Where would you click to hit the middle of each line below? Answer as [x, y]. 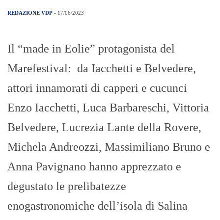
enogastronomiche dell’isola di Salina [97, 206]
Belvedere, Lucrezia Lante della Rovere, [104, 127]
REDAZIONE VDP [30, 13]
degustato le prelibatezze [67, 186]
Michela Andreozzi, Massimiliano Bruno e [109, 147]
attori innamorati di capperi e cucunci [100, 88]
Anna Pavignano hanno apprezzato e [94, 167]
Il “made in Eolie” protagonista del [91, 49]
